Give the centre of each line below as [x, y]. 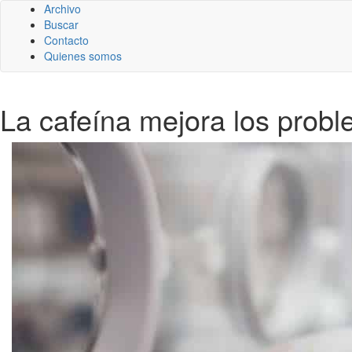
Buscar [61, 24]
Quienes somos [83, 56]
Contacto [66, 40]
